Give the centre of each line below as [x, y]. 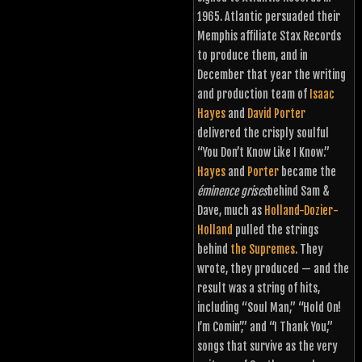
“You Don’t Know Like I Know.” [263, 152]
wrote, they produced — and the [273, 268]
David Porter [276, 113]
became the [307, 171]
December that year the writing [271, 74]
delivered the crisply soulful [263, 133]
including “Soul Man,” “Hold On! [269, 307]
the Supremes [263, 249]
